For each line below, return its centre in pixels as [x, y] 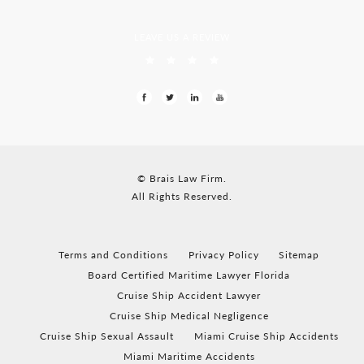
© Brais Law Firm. [182, 178]
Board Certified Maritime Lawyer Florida [189, 275]
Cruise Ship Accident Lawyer [189, 295]
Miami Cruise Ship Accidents [266, 336]
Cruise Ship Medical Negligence [189, 315]
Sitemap [299, 254]
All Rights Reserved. [182, 196]
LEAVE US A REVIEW [182, 37]
